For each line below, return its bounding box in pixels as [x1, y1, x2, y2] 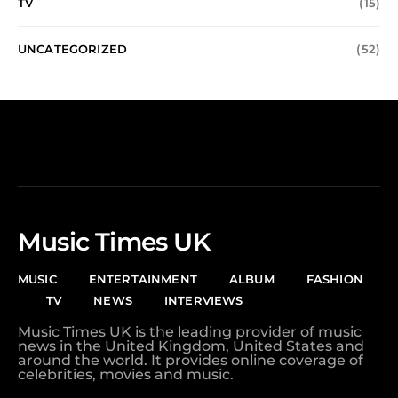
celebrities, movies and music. [18, 366, 234, 383]
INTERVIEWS [163, 293, 243, 307]
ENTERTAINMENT [88, 272, 197, 286]
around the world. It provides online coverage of [18, 352, 363, 369]
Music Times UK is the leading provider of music [18, 323, 362, 340]
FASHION [306, 272, 363, 286]
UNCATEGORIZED [18, 42, 128, 56]
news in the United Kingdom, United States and [18, 338, 364, 354]
